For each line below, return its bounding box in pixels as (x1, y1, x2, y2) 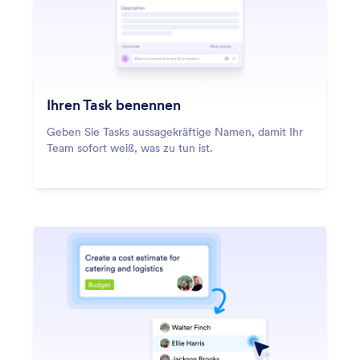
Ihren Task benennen (47, 95, 181, 114)
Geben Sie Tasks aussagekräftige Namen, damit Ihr (47, 124, 303, 139)
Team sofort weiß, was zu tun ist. (47, 140, 213, 155)
